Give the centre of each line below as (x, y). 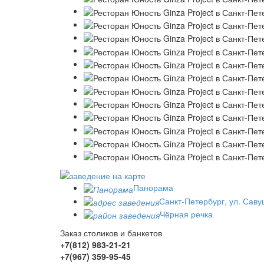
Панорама (153, 188)
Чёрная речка (186, 214)
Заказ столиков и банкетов (111, 233)
